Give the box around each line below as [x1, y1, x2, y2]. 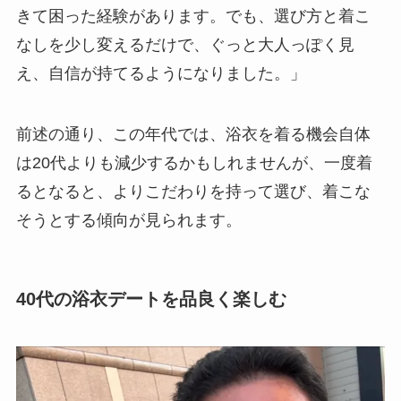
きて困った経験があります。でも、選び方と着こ [15, 6, 371, 25]
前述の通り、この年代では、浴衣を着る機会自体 [15, 124, 371, 143]
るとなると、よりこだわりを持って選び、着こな [15, 182, 371, 200]
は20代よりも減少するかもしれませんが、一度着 [15, 153, 372, 172]
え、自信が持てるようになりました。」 [15, 64, 306, 82]
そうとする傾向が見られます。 [15, 210, 242, 229]
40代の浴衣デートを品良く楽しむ [15, 288, 286, 309]
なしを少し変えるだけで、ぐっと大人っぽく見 [15, 35, 354, 54]
